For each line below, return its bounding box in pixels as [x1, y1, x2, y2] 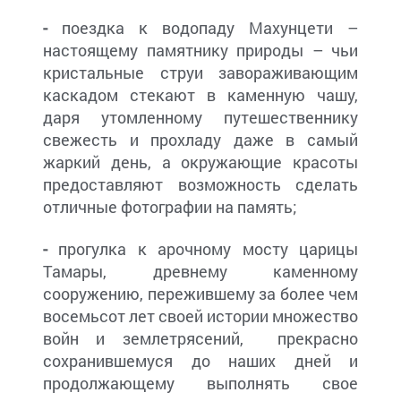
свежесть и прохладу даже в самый [43, 129, 358, 151]
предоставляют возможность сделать [43, 174, 358, 196]
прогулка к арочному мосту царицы [47, 238, 358, 260]
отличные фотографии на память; [43, 196, 297, 218]
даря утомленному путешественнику [43, 107, 358, 129]
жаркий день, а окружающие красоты [43, 151, 358, 174]
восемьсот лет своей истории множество [43, 305, 358, 328]
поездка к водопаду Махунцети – [47, 17, 358, 39]
